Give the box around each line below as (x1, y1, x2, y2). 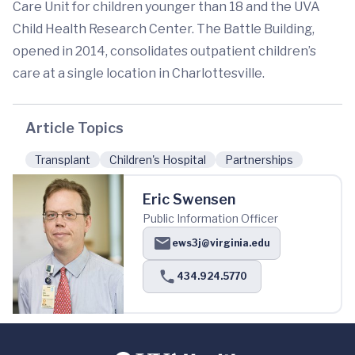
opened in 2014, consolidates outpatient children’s (13, 44, 316, 59)
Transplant (35, 153, 90, 166)
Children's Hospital (109, 153, 206, 166)
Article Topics (25, 120, 124, 136)
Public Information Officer (143, 212, 278, 225)
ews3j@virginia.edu (172, 237, 270, 249)
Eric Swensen (143, 191, 235, 208)
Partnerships (225, 153, 293, 166)
